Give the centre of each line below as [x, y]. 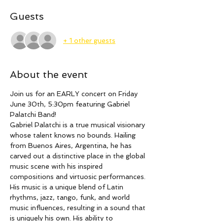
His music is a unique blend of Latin [68, 187]
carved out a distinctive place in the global [78, 156]
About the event [49, 74]
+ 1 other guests [89, 40]
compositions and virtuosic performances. [79, 177]
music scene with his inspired [57, 166]
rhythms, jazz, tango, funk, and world [71, 197]
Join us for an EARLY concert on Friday [75, 94]
